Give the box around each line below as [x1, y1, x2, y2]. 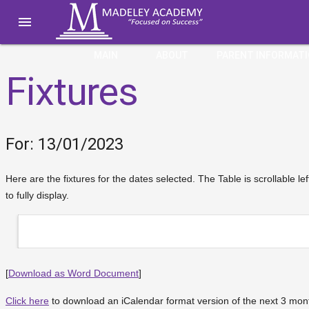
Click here [6, 295, 49, 306]
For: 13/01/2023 [6, 134, 123, 154]
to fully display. [6, 190, 69, 201]
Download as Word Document [8, 268, 139, 279]
